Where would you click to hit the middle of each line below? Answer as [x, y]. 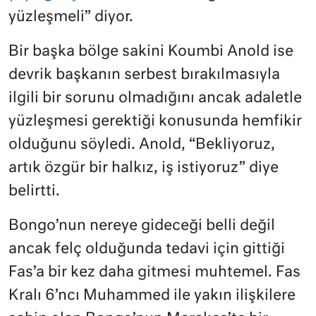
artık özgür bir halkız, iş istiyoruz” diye [144, 169]
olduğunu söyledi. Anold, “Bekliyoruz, [142, 145]
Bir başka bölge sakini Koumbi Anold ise [151, 52]
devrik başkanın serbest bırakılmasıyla [144, 75]
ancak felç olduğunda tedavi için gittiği [147, 250]
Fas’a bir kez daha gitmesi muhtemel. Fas [154, 273]
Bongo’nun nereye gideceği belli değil [142, 226]
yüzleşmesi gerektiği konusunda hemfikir [155, 122]
